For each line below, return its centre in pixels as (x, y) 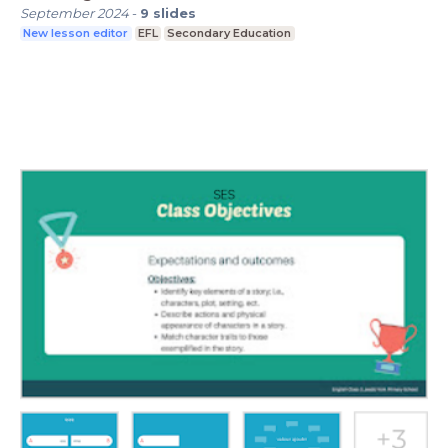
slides (174, 13)
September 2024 (74, 13)
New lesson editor (76, 33)
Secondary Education (229, 33)
